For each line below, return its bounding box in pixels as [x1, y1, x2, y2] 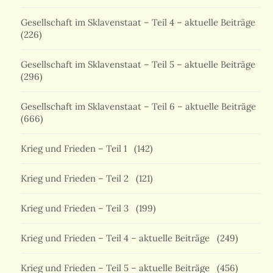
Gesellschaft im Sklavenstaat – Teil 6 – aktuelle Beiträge [21, 101, 256, 113]
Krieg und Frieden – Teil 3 [21, 202, 133, 214]
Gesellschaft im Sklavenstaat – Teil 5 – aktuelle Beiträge [21, 58, 260, 71]
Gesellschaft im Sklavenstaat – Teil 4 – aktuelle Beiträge [21, 16, 260, 29]
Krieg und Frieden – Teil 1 [21, 143, 132, 155]
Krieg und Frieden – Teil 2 [21, 172, 133, 185]
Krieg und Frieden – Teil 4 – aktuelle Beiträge [21, 232, 214, 244]
